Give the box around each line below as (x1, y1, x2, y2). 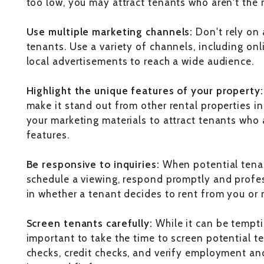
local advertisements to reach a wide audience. (26, 55, 254, 68)
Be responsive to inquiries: (26, 159, 160, 171)
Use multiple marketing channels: (26, 26, 193, 38)
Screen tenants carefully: (26, 217, 156, 230)
